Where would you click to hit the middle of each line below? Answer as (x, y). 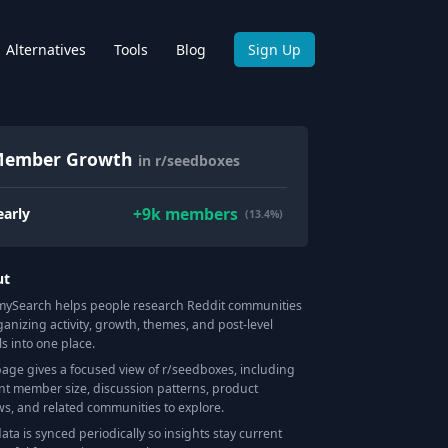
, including (265, 369)
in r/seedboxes (189, 160)
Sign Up (274, 49)
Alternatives (46, 49)
